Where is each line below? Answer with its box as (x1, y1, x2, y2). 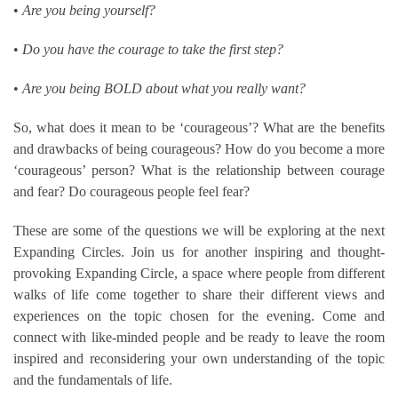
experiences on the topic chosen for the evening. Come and (13, 308, 385, 324)
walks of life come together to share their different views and (13, 287, 385, 303)
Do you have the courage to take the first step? (22, 42, 283, 58)
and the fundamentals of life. (13, 372, 172, 388)
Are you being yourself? (22, 3, 159, 19)
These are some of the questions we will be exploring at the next (13, 223, 385, 239)
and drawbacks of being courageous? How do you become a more (13, 141, 385, 157)
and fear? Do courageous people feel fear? (13, 184, 250, 200)
